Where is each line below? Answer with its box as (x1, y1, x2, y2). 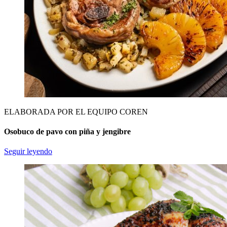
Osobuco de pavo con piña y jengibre (4, 127, 131, 136)
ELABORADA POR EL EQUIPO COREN (4, 107, 148, 116)
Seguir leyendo (4, 147, 52, 156)
